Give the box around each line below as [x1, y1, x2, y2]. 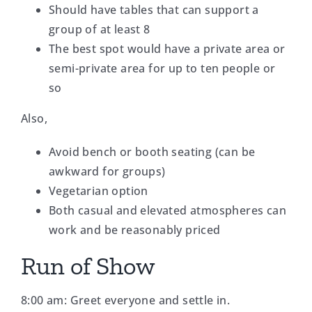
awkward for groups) [48, 163, 166, 179]
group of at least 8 [48, 21, 150, 37]
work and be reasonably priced [48, 221, 221, 237]
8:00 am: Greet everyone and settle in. [20, 292, 231, 309]
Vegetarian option [48, 182, 148, 198]
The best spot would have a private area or [48, 40, 286, 56]
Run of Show [20, 250, 155, 281]
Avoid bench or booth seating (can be [48, 143, 256, 159]
